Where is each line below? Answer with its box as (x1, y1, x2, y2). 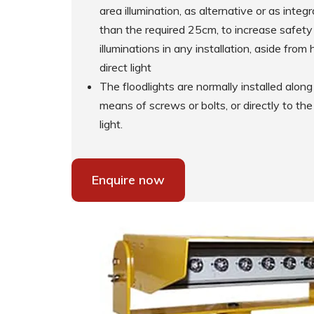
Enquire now (92, 172, 165, 188)
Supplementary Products (189, 29, 309, 48)
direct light (100, 60, 151, 74)
